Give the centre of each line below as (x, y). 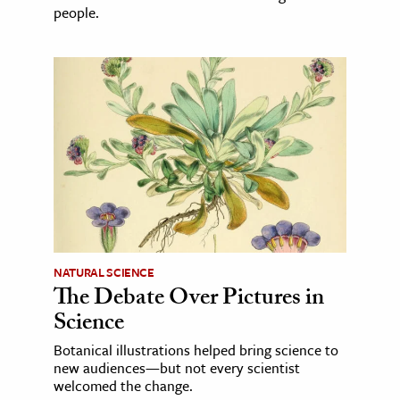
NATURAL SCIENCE (104, 272)
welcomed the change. (123, 385)
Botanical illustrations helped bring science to (196, 350)
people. (76, 13)
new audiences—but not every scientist (177, 367)
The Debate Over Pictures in (189, 300)
